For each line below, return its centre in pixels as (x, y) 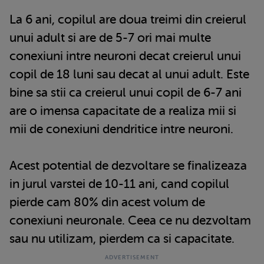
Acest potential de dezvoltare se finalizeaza (128, 165)
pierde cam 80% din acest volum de (107, 202)
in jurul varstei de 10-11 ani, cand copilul (119, 184)
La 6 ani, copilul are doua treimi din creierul (128, 19)
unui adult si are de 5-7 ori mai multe (110, 37)
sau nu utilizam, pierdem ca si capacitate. (122, 238)
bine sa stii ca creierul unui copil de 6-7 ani (126, 92)
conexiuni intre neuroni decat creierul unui (125, 56)
